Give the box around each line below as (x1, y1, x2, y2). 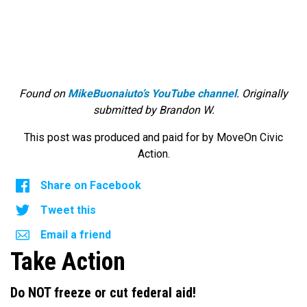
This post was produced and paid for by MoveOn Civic (24, 131, 283, 145)
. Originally (236, 87, 288, 101)
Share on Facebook (40, 179, 141, 193)
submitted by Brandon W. (93, 103, 214, 117)
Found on (19, 87, 68, 101)
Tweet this (40, 204, 96, 217)
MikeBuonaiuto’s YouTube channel (68, 87, 236, 101)
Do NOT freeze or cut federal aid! (10, 284, 196, 302)
